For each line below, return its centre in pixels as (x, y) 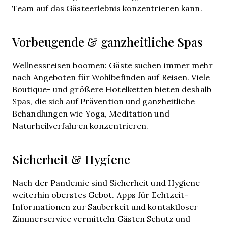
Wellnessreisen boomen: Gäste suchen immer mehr (112, 65)
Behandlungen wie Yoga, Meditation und (91, 113)
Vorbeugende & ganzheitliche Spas (107, 42)
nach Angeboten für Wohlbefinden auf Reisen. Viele (111, 77)
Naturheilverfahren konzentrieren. (80, 125)
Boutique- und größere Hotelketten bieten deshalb (112, 89)
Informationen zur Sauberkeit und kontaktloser (105, 207)
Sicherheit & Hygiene (71, 160)
